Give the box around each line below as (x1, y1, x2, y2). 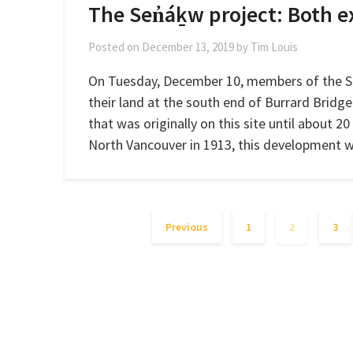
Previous (165, 220, 208, 234)
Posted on (88, 39, 142, 54)
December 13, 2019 (142, 39, 234, 54)
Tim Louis (251, 39, 298, 54)
